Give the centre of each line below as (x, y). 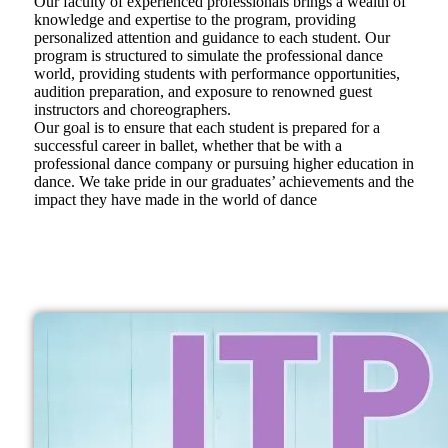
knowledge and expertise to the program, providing (194, 20)
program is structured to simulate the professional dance (208, 56)
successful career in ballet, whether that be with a (187, 146)
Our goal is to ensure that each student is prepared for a (206, 128)
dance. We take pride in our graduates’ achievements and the (223, 182)
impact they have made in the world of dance (175, 200)
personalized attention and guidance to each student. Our (211, 38)
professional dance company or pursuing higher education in (223, 164)
